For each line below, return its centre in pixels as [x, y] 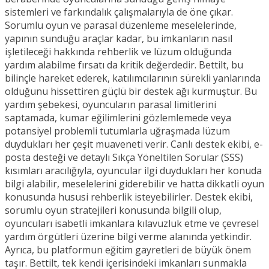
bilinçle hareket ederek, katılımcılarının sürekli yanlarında [133, 78]
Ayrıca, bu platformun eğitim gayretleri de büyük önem [128, 250]
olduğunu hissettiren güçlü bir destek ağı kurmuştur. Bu [131, 92]
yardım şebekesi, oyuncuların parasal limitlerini [110, 105]
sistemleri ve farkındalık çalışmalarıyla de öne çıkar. [119, 12]
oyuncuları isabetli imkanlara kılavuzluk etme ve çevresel [132, 224]
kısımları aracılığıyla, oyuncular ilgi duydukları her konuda [133, 171]
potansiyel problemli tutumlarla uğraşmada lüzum [117, 131]
